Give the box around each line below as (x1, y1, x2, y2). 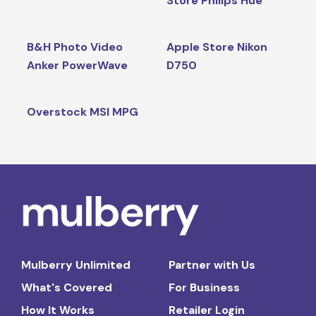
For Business (169, 279, 240, 295)
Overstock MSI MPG (26, 104, 138, 119)
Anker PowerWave (26, 57, 128, 73)
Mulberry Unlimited (21, 257, 130, 272)
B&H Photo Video (26, 39, 123, 54)
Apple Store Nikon (166, 39, 267, 54)
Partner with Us (169, 257, 255, 272)
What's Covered (21, 279, 112, 295)
